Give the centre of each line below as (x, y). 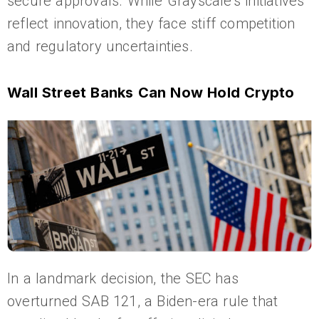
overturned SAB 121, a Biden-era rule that (143, 301)
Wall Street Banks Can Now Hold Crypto (151, 93)
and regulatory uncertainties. (100, 47)
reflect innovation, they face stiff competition (151, 24)
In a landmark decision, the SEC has (123, 278)
